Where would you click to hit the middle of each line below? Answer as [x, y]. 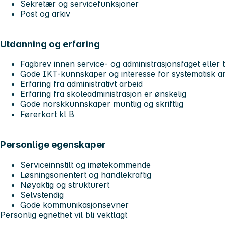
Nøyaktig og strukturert [65, 185]
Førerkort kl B [47, 114]
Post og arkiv [45, 13]
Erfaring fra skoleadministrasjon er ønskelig [103, 94]
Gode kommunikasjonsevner [74, 205]
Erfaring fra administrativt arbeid [81, 84]
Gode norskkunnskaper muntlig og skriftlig [102, 104]
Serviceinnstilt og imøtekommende [85, 164]
